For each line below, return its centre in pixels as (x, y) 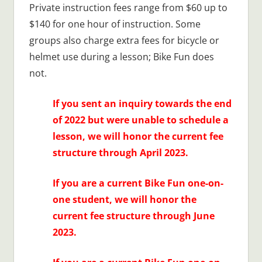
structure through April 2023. (120, 152)
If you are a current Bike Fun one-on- (138, 183)
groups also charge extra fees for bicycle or (124, 40)
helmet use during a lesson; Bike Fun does (121, 56)
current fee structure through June (133, 216)
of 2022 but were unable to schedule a (140, 120)
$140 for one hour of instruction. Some (115, 24)
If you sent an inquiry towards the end (142, 103)
